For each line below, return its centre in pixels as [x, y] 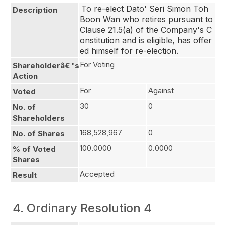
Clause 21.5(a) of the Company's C [146, 30]
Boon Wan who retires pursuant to [146, 19]
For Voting [97, 65]
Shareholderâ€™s [46, 66]
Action [25, 76]
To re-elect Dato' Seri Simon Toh [145, 9]
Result [25, 175]
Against [161, 91]
